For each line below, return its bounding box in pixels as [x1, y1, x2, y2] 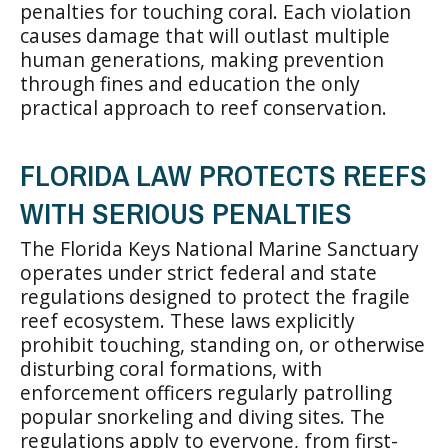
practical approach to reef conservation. [20, 93, 387, 121]
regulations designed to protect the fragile [20, 282, 410, 310]
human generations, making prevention [20, 45, 384, 73]
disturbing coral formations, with [20, 354, 322, 382]
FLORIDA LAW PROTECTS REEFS [20, 154, 427, 195]
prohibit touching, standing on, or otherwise [20, 330, 425, 358]
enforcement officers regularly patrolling [20, 378, 392, 406]
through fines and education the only [20, 69, 360, 97]
